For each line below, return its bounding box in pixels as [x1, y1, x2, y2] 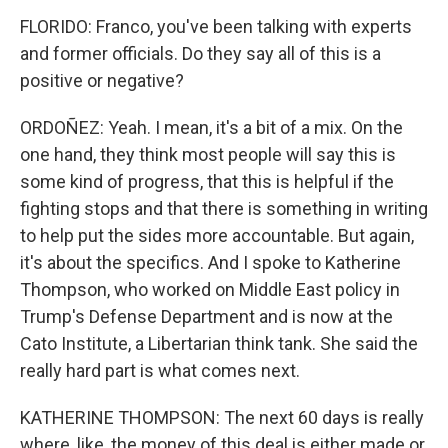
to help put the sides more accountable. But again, [20, 225, 414, 246]
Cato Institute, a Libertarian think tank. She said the [20, 333, 418, 354]
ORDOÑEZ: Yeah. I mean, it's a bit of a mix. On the [20, 117, 403, 138]
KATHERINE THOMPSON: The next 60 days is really [20, 407, 424, 428]
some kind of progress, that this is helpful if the [20, 171, 394, 192]
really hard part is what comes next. [20, 360, 300, 381]
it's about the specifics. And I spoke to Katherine [20, 252, 401, 273]
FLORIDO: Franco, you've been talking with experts [20, 16, 412, 37]
